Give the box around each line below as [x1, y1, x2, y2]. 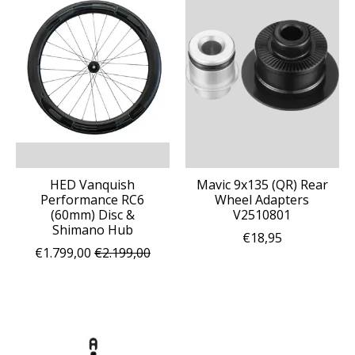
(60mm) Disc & [50, 205, 135, 223]
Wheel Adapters [215, 190, 310, 208]
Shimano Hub [52, 220, 133, 239]
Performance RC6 [40, 190, 145, 208]
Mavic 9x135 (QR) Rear [196, 175, 328, 193]
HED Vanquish [50, 175, 136, 193]
